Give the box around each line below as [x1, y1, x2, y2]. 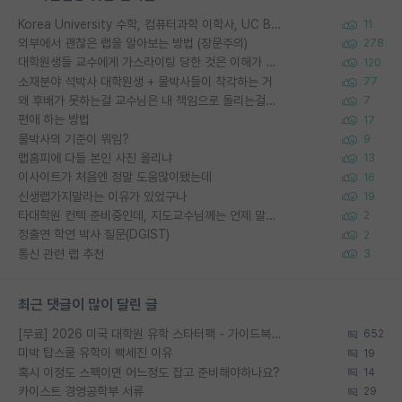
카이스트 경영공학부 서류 [18, 383, 144, 398]
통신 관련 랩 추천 [18, 246, 104, 261]
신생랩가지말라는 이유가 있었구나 [18, 188, 187, 204]
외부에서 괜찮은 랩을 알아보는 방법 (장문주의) [18, 36, 248, 51]
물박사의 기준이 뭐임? [18, 131, 129, 146]
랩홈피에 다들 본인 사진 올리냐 [18, 151, 172, 165]
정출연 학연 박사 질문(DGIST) [18, 227, 170, 242]
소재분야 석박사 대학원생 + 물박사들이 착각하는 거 [18, 74, 273, 89]
